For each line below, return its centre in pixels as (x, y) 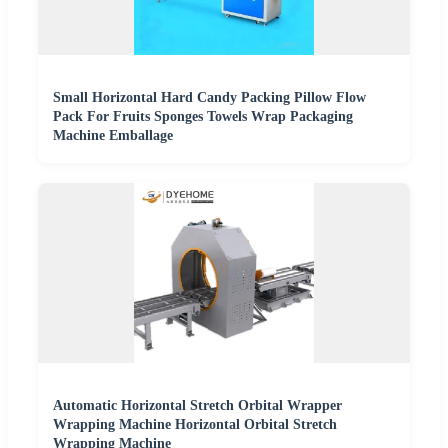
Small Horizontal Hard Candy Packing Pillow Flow (209, 98)
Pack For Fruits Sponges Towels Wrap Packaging (203, 117)
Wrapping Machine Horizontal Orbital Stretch (195, 425)
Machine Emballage (113, 136)
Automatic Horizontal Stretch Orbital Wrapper (197, 406)
